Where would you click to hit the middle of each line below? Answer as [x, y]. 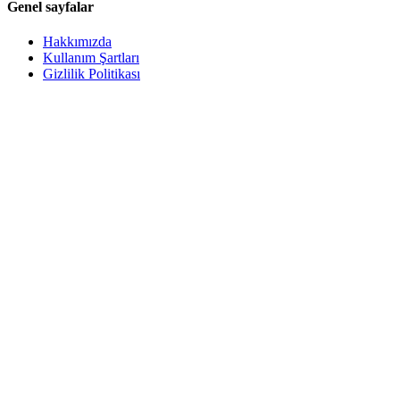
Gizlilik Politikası [92, 73]
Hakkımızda [77, 41]
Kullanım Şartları [91, 57]
